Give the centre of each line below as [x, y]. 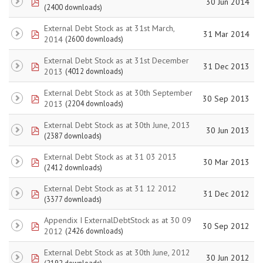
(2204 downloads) [94, 103]
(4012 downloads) [94, 71]
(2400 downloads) [73, 7]
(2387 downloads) [73, 136]
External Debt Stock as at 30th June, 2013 [117, 125]
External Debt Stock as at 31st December [117, 60]
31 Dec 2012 [226, 193]
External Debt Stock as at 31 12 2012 [110, 188]
